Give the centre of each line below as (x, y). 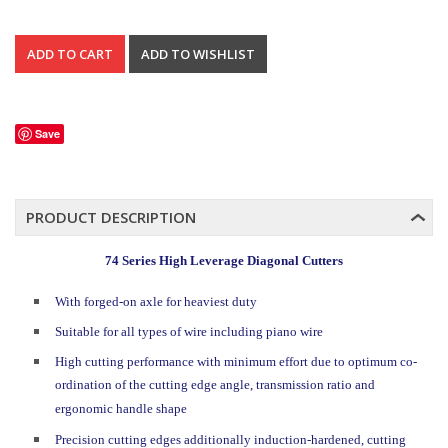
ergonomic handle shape (121, 410)
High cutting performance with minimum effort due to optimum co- (236, 361)
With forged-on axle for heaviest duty (156, 301)
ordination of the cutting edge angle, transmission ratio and (215, 386)
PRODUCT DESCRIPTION (111, 217)
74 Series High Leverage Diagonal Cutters (224, 260)
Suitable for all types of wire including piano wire (189, 331)
